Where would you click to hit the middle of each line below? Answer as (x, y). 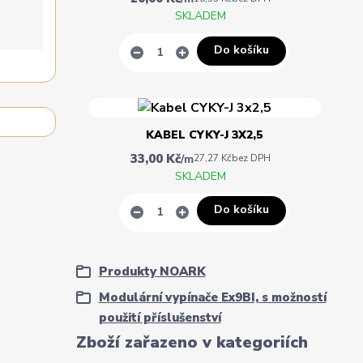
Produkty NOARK (152, 271)
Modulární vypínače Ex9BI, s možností (212, 297)
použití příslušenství (160, 317)
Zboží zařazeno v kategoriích (192, 342)
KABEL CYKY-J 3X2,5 (205, 135)
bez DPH (251, 158)
